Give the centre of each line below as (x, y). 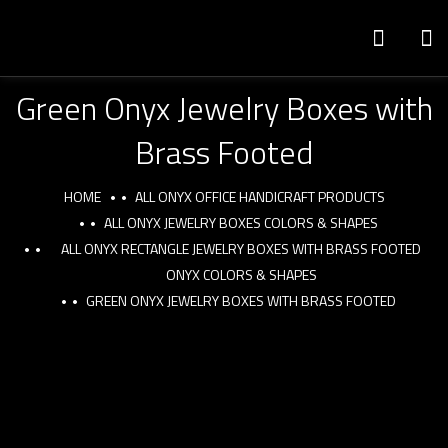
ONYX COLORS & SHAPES (241, 274)
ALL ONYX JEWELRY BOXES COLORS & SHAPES (241, 222)
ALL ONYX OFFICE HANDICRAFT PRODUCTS (259, 196)
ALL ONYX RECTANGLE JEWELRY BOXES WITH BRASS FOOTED (241, 248)
